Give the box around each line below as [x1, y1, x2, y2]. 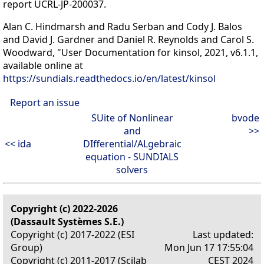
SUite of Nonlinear [91, 111, 173, 125]
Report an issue [10, 96, 80, 110]
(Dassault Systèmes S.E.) [11, 215, 124, 229]
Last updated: [193, 228, 253, 242]
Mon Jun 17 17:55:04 [164, 241, 253, 255]
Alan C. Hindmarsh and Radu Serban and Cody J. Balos [3, 20, 242, 34]
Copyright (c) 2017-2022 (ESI [11, 228, 134, 242]
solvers [116, 163, 148, 177]
